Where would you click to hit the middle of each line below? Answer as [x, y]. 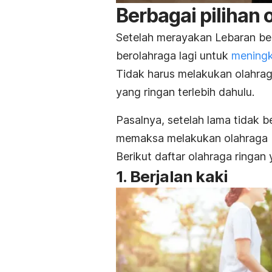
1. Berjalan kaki [172, 176]
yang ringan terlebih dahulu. [187, 92]
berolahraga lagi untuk [174, 56]
